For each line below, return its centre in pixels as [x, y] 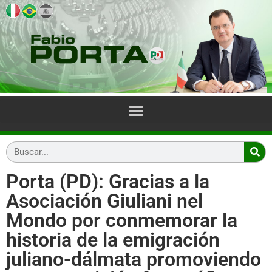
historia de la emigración [113, 240]
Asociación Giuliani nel [104, 201]
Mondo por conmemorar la [122, 220]
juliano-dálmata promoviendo [134, 259]
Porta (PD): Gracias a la [108, 181]
